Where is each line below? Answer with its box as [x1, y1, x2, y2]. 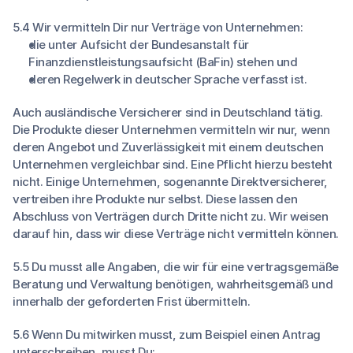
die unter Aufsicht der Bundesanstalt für [28, 37, 250, 52]
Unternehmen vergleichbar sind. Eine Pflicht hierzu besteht [13, 157, 333, 172]
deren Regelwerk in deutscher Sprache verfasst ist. [28, 72, 307, 87]
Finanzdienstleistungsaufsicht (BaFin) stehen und [28, 54, 298, 69]
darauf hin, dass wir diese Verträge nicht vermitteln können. [13, 226, 339, 241]
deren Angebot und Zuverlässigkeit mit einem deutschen [13, 139, 324, 154]
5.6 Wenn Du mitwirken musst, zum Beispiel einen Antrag [13, 327, 321, 342]
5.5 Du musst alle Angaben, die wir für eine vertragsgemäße [13, 259, 339, 274]
